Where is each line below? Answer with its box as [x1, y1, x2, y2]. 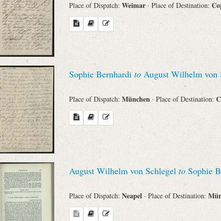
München [122, 93, 152, 104]
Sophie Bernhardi [69, 68, 134, 80]
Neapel [122, 190, 144, 201]
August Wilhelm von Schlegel [69, 165, 179, 177]
